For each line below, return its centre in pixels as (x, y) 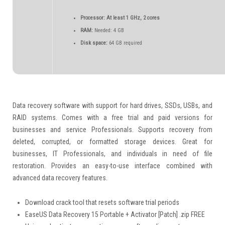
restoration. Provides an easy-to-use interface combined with (113, 165)
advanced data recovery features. (60, 178)
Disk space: (94, 43)
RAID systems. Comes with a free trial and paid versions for (113, 117)
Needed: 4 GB (108, 30)
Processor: (92, 18)
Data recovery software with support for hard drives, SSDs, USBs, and (113, 105)
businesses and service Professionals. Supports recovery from (113, 129)
